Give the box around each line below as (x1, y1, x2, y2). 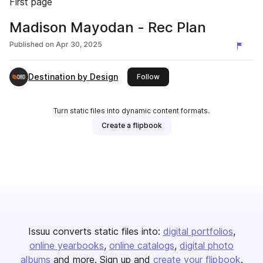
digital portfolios (163, 225, 233, 237)
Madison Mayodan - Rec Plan (9, 19, 206, 36)
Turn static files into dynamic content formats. (53, 106, 210, 115)
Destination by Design (28, 72, 118, 82)
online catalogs (109, 240, 174, 251)
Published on (9, 40, 54, 49)
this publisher (159, 72, 206, 80)
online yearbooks (29, 240, 104, 251)
